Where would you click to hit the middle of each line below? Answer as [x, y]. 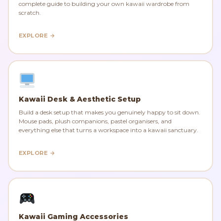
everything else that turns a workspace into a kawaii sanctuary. [109, 130]
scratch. [30, 12]
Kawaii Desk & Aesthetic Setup [80, 99]
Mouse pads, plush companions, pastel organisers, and [95, 121]
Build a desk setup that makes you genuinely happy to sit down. [110, 112]
